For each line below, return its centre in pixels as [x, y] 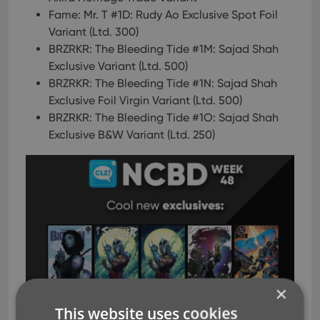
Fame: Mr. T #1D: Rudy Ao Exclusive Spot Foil [163, 15]
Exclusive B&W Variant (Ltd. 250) [132, 135]
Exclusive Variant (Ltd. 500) [118, 66]
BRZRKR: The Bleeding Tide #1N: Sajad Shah [163, 83]
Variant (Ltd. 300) [94, 32]
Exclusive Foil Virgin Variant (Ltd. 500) [145, 100]
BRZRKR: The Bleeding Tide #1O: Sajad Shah [164, 117]
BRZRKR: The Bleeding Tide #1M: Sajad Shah [164, 49]
